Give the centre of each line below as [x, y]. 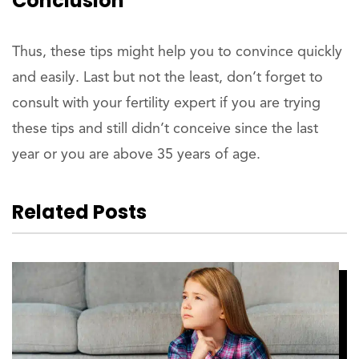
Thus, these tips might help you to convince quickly [177, 52]
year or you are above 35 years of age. [136, 155]
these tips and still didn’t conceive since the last [165, 129]
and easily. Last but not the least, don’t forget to [167, 78]
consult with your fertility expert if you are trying [166, 104]
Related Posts [79, 212]
